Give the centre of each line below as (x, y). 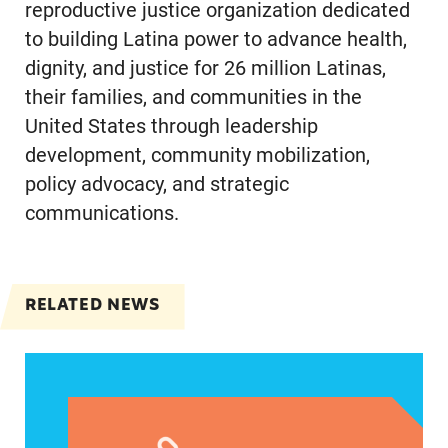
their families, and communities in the (193, 97)
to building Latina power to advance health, (215, 39)
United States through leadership (171, 126)
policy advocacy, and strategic (156, 184)
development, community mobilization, (197, 155)
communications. (101, 213)
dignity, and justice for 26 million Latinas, (205, 68)
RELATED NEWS (92, 306)
